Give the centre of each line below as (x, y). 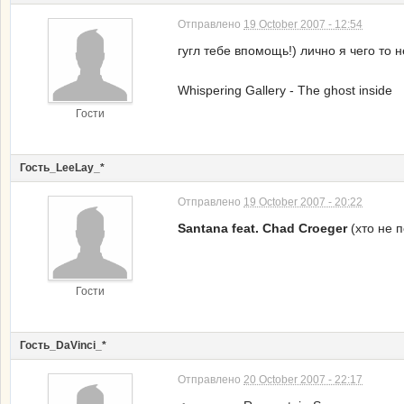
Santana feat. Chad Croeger (264, 228)
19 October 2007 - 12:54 (303, 24)
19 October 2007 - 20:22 (303, 202)
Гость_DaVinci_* (63, 345)
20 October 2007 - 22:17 (303, 380)
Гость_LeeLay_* (62, 168)
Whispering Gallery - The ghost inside (285, 90)
